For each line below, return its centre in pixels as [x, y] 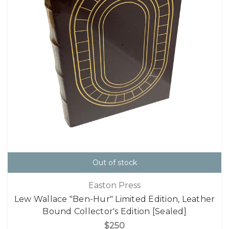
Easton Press [114, 185]
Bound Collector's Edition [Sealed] [114, 211]
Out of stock [114, 163]
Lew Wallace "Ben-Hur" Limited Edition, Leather [114, 199]
